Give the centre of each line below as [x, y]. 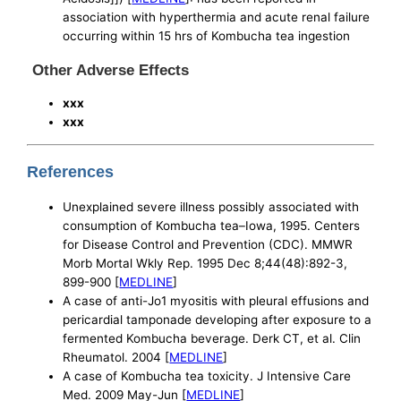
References [71, 171]
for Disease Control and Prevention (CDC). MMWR [208, 244]
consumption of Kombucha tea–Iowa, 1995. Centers [212, 225]
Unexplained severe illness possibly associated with [211, 206]
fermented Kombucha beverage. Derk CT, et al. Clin [212, 338]
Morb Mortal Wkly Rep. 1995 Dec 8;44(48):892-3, [205, 263]
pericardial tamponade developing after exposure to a [218, 319]
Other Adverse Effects [111, 70]
